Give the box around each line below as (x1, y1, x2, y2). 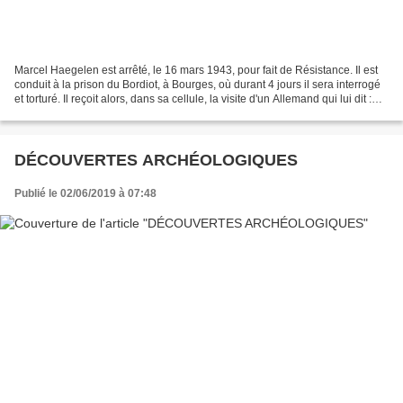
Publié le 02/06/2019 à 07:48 (14, 186, 157, 200)
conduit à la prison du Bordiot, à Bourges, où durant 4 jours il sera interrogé (14, 77, 381, 91)
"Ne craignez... (14, 106, 85, 120)
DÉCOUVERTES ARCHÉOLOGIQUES (14, 150, 298, 169)
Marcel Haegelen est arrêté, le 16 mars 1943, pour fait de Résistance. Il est (14, 63, 378, 76)
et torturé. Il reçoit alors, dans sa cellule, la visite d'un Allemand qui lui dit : (14, 92, 372, 105)
